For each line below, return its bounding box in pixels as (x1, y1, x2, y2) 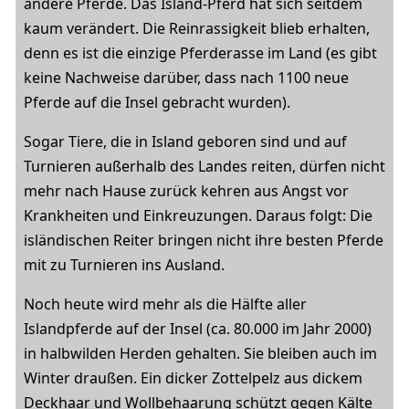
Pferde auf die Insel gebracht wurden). (24, 92, 290, 112)
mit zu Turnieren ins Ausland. (24, 255, 225, 275)
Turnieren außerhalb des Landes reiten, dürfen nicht (24, 156, 385, 176)
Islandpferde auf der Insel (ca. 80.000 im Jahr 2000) (24, 319, 372, 339)
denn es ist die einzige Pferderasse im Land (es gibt (24, 43, 377, 63)
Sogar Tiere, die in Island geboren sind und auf (24, 131, 347, 152)
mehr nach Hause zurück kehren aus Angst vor (24, 181, 349, 201)
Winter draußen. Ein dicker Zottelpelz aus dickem (24, 368, 362, 388)
